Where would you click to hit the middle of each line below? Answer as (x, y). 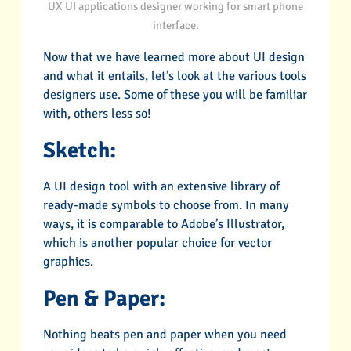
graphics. (68, 262)
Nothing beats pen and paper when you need (165, 335)
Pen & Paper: (104, 299)
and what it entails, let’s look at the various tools (174, 76)
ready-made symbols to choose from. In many (166, 205)
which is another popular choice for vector (157, 243)
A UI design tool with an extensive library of (161, 186)
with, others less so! (97, 113)
